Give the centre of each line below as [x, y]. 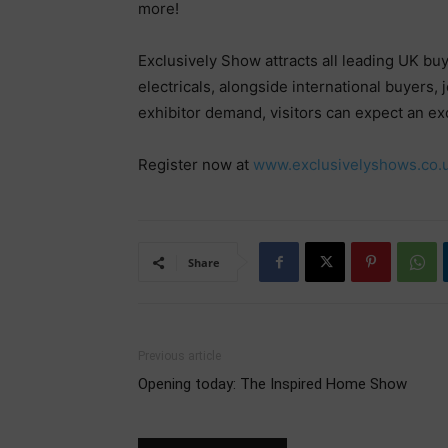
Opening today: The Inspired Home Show [272, 384]
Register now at [195, 164]
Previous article [179, 356]
